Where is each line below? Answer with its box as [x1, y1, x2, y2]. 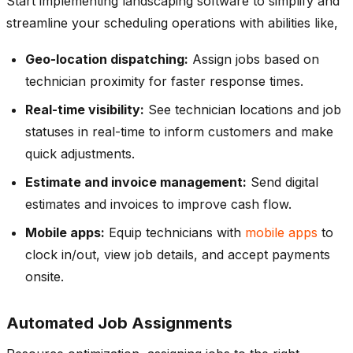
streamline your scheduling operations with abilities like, [6, 14, 342, 31]
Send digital [247, 173, 318, 190]
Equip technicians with [105, 224, 245, 240]
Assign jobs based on [192, 50, 319, 67]
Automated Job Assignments [6, 313, 232, 333]
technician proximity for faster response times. [25, 72, 303, 89]
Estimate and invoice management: [25, 173, 247, 190]
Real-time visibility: [25, 101, 144, 117]
